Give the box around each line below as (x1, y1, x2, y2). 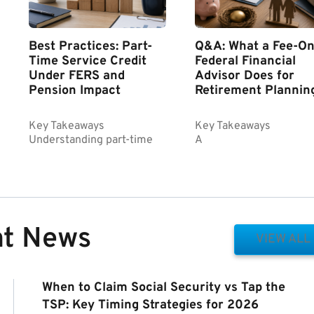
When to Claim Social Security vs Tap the (42, 279, 286, 296)
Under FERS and (28, 67, 125, 84)
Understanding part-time (28, 132, 153, 147)
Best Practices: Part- (28, 38, 152, 55)
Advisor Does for (194, 67, 294, 84)
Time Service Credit (28, 53, 146, 69)
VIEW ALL (255, 231, 310, 247)
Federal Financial (194, 53, 296, 69)
